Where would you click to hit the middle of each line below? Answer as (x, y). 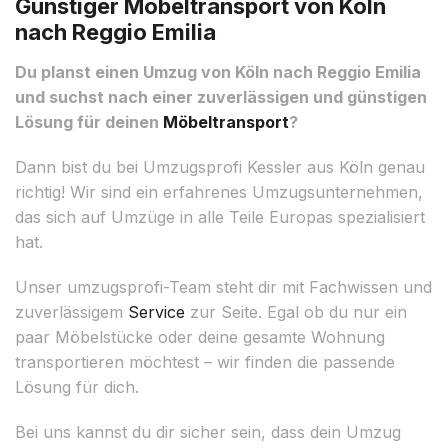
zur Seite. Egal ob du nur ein (296, 311)
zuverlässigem (71, 311)
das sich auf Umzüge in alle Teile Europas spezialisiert (220, 216)
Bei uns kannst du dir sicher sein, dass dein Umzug (208, 431)
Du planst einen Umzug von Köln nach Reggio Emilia (218, 71)
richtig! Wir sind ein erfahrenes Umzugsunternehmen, (219, 191)
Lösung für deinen (89, 121)
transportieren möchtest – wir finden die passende (205, 361)
